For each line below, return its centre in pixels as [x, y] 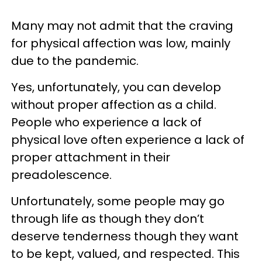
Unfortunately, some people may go [118, 201]
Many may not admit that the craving [122, 25]
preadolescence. [61, 175]
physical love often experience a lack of [128, 139]
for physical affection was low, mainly [121, 43]
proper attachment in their [91, 157]
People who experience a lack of [106, 122]
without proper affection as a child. [114, 104]
